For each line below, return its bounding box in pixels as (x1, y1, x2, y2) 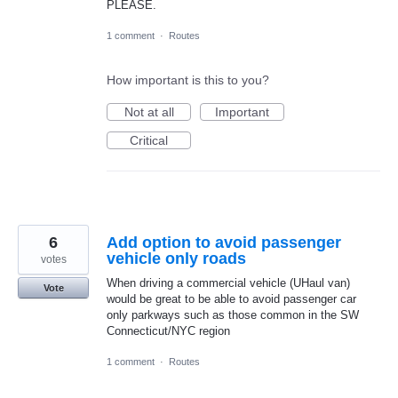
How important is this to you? (107, 72, 269, 87)
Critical (130, 132, 168, 147)
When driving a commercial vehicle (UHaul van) (107, 275, 350, 290)
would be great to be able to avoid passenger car (107, 291, 356, 306)
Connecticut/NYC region (107, 323, 230, 338)
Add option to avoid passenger (107, 233, 341, 251)
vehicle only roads (107, 249, 246, 267)
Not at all (123, 104, 174, 119)
